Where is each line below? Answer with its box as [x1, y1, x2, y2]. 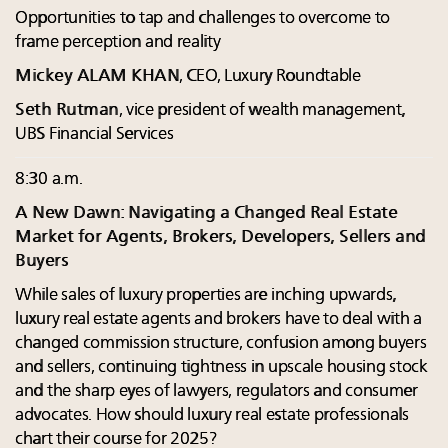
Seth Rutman [15, 102, 119, 120]
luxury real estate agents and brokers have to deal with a [15, 311, 422, 329]
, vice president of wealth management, [118, 102, 406, 120]
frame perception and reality [15, 34, 221, 52]
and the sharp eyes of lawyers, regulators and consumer [15, 383, 418, 401]
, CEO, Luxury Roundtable [179, 68, 361, 86]
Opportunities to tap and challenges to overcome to [15, 10, 391, 28]
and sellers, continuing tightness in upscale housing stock [15, 359, 428, 377]
